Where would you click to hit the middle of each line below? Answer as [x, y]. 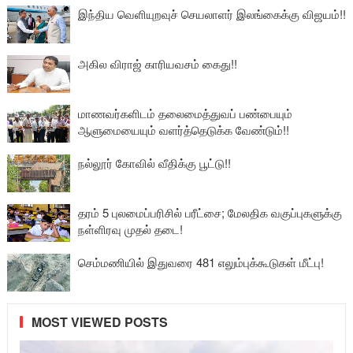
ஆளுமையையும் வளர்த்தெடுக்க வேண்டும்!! [183, 130]
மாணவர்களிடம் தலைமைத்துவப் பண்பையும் [185, 113]
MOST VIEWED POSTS [99, 322]
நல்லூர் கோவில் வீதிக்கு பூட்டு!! [154, 163]
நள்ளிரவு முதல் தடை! [130, 229]
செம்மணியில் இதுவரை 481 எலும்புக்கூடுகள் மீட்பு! [201, 262]
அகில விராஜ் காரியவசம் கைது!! [157, 63]
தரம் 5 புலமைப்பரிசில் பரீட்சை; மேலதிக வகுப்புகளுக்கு [210, 212]
